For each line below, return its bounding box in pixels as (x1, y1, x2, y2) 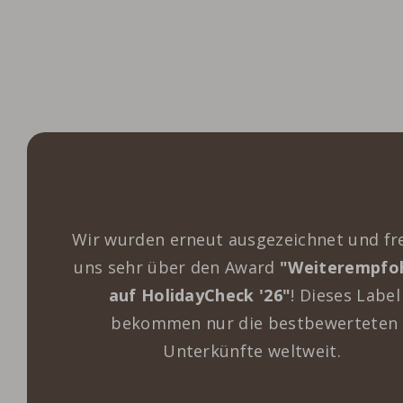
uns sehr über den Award (74, 256, 280, 279)
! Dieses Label (291, 284, 400, 307)
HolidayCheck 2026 (136, 175, 372, 213)
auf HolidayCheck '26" (108, 284, 291, 307)
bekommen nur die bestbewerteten (111, 312, 399, 335)
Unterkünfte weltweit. (163, 340, 346, 363)
